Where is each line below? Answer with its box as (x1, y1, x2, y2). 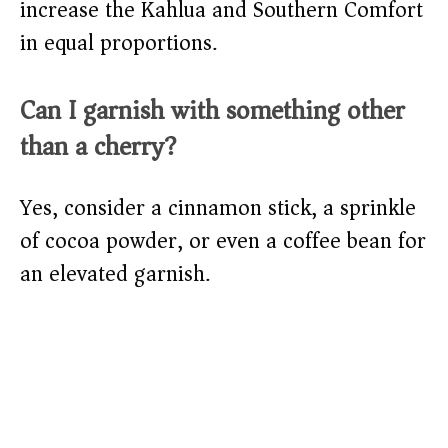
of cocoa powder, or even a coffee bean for (20, 222, 426, 261)
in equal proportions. (20, 24, 217, 63)
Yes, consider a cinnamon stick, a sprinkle (20, 189, 416, 228)
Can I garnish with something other (20, 88, 405, 134)
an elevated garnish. (20, 255, 210, 294)
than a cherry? (20, 124, 177, 170)
